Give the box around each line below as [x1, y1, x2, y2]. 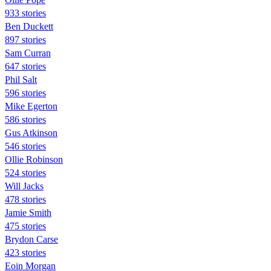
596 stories [5, 87, 46, 98]
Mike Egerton [5, 100, 57, 111]
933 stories [5, 7, 46, 18]
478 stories [5, 194, 46, 204]
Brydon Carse [5, 233, 58, 244]
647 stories [5, 60, 46, 71]
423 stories [5, 247, 46, 258]
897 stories [5, 34, 46, 45]
